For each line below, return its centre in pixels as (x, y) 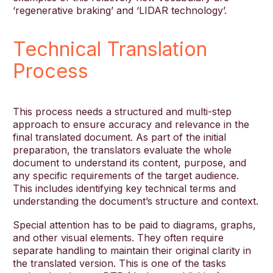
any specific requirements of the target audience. (126, 176)
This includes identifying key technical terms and (124, 189)
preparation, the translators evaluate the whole (122, 150)
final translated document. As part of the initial (119, 137)
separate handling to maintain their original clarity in (132, 250)
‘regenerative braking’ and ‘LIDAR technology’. (120, 10)
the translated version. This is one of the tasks (119, 263)
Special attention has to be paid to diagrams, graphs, (134, 225)
